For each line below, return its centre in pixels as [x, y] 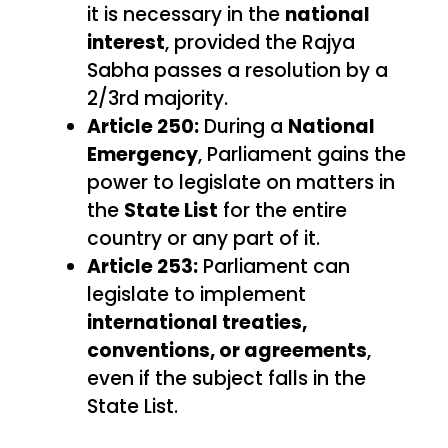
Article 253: [142, 266]
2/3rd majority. [157, 98]
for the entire [282, 210]
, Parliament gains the [302, 154]
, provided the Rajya [260, 42]
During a [243, 126]
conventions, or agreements [227, 350]
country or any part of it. [203, 238]
